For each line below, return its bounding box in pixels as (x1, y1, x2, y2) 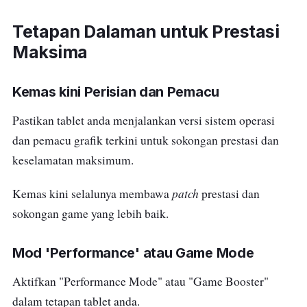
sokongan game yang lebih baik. (12, 206, 169, 222)
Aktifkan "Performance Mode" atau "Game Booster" (12, 273, 269, 290)
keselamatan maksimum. (12, 152, 134, 169)
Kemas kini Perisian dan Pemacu (12, 84, 219, 101)
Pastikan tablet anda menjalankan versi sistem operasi (12, 112, 275, 129)
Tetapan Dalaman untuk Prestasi (12, 21, 279, 42)
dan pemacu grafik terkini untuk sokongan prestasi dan (12, 132, 279, 149)
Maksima (12, 42, 88, 63)
